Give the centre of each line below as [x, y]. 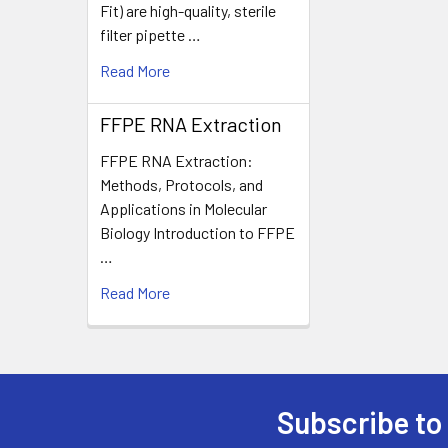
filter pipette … [150, 34]
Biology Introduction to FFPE [197, 232]
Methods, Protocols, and [181, 184]
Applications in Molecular [183, 208]
